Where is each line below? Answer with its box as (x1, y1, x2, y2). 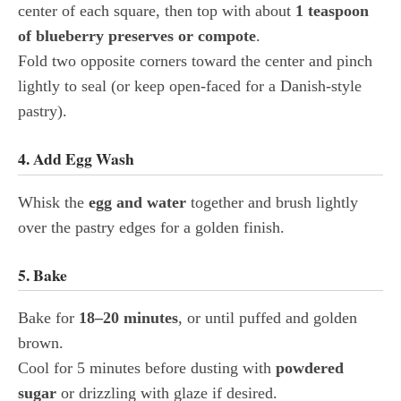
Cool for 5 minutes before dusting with (18, 359, 276, 378)
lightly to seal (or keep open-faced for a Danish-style (18, 77, 362, 96)
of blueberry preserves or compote (18, 27, 256, 46)
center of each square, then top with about (18, 2, 295, 21)
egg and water (89, 192, 186, 211)
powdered (276, 359, 344, 378)
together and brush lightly (186, 192, 358, 211)
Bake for (18, 309, 79, 328)
